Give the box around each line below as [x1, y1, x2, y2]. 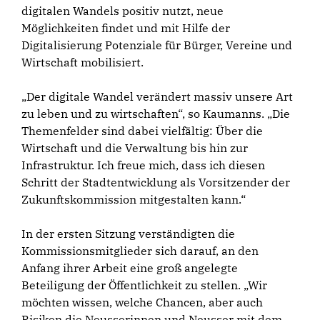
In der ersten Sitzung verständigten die [21, 226, 235, 241]
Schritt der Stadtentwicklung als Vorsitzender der [21, 175, 290, 190]
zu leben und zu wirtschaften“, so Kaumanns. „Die [21, 106, 290, 121]
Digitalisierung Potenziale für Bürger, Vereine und [21, 38, 292, 53]
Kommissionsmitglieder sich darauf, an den [21, 244, 259, 259]
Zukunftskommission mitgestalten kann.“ [21, 192, 246, 207]
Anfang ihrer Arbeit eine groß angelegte [21, 261, 238, 276]
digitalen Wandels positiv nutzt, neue [21, 4, 224, 19]
